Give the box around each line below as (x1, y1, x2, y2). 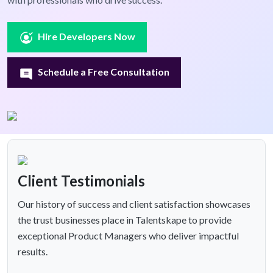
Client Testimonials (18, 172, 145, 190)
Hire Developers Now (38, 30, 136, 43)
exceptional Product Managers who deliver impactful (18, 230, 239, 242)
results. (18, 246, 48, 258)
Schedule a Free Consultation (38, 66, 170, 78)
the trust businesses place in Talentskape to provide (18, 214, 232, 226)
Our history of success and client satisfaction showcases (18, 198, 250, 210)
